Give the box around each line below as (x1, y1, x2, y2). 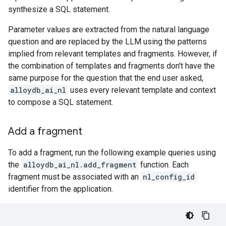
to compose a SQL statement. (8, 97, 113, 107)
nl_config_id (143, 172, 195, 182)
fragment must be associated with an (8, 172, 141, 182)
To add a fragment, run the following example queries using (8, 148, 216, 157)
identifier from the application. (8, 184, 113, 194)
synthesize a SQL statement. (8, 5, 110, 14)
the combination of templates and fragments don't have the (8, 61, 215, 71)
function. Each (138, 160, 189, 169)
